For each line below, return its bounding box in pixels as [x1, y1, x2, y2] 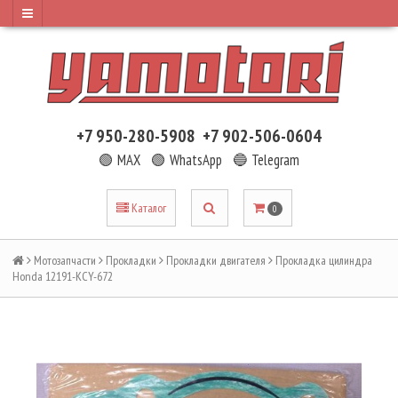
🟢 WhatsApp [151, 149, 222, 170]
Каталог [131, 199, 166, 216]
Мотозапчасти [34, 251, 96, 268]
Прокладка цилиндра [275, 251, 372, 268]
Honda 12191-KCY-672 [12, 267, 113, 284]
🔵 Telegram [233, 149, 299, 170]
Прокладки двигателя [166, 251, 266, 268]
